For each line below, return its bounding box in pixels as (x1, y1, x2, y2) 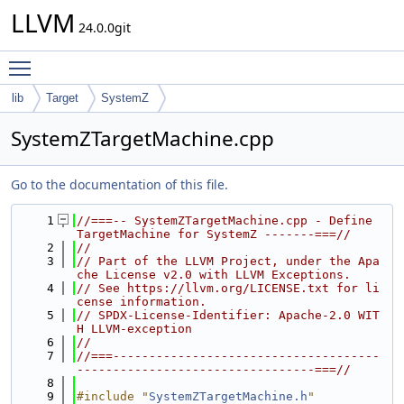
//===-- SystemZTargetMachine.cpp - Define (77, 214, 372, 227)
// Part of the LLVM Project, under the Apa (77, 254, 380, 268)
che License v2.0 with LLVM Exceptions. (77, 268, 351, 281)
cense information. (77, 295, 207, 308)
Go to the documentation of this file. (11, 176, 228, 193)
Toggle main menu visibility (40, 51, 207, 69)
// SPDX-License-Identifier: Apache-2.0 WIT (77, 308, 380, 322)
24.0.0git (75, 19, 131, 36)
